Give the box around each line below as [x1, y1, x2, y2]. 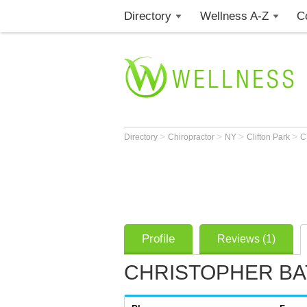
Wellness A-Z [199, 10, 269, 23]
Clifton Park [247, 132, 292, 142]
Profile [142, 232, 175, 245]
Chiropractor [168, 132, 217, 142]
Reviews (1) [217, 233, 275, 245]
